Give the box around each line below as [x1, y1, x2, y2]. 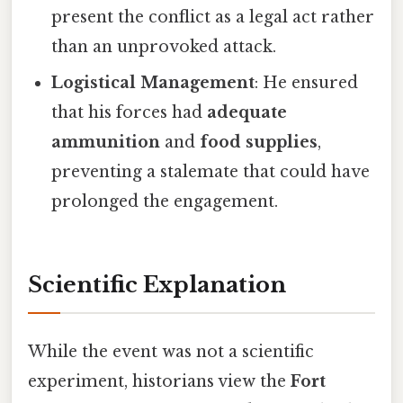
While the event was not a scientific [28, 341, 314, 362]
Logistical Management [51, 72, 255, 93]
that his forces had [51, 102, 208, 122]
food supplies [200, 131, 318, 152]
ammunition [51, 131, 161, 152]
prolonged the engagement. [51, 191, 279, 211]
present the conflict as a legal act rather [51, 6, 375, 27]
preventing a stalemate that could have [51, 161, 371, 182]
